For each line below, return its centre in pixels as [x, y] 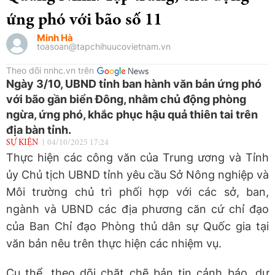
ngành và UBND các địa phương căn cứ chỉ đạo [137, 209]
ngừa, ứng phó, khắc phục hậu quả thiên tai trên [132, 114]
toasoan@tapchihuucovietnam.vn [104, 46]
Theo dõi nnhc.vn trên [50, 70]
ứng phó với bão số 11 [84, 21]
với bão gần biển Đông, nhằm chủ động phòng [126, 99]
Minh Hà [55, 37]
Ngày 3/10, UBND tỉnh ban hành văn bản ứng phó [134, 83]
